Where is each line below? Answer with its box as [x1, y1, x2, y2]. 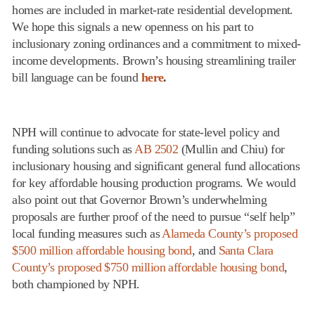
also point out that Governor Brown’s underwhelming [12, 192, 267, 207]
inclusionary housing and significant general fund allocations [12, 158, 300, 173]
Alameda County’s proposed [162, 226, 297, 240]
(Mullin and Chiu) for [178, 141, 285, 156]
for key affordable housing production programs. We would [12, 175, 295, 190]
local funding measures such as [12, 226, 162, 240]
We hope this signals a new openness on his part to [12, 19, 254, 34]
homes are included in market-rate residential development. [12, 2, 293, 17]
